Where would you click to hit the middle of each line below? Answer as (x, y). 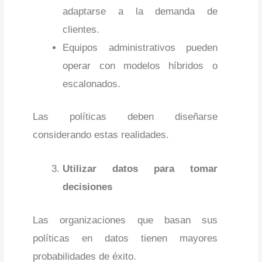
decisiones (88, 187)
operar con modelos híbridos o (140, 65)
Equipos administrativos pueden (140, 47)
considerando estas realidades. (101, 135)
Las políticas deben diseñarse (125, 117)
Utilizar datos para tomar (140, 169)
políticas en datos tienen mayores (125, 238)
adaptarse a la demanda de (140, 11)
